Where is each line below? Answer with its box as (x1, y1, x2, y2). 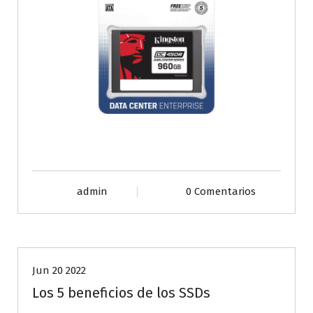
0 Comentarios (185, 184, 256, 198)
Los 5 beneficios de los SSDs (32, 284, 210, 301)
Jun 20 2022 (32, 263, 86, 277)
